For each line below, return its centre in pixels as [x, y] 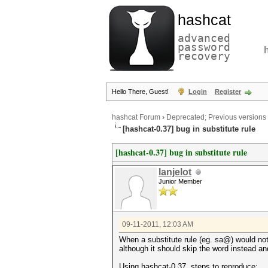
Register [228, 92]
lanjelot [175, 172]
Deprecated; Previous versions [216, 118]
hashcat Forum [136, 118]
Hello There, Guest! [141, 92]
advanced [204, 38]
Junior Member [180, 181]
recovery [204, 56]
